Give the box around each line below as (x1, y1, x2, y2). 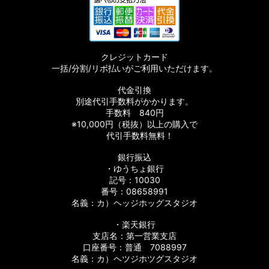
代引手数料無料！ (95, 130, 174, 141)
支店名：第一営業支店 (92, 231, 177, 241)
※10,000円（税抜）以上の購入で (71, 119, 198, 129)
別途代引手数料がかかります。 (76, 96, 193, 106)
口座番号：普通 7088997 (82, 242, 187, 252)
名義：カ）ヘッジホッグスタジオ (71, 198, 198, 208)
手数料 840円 (105, 107, 164, 118)
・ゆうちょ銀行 (105, 163, 164, 174)
